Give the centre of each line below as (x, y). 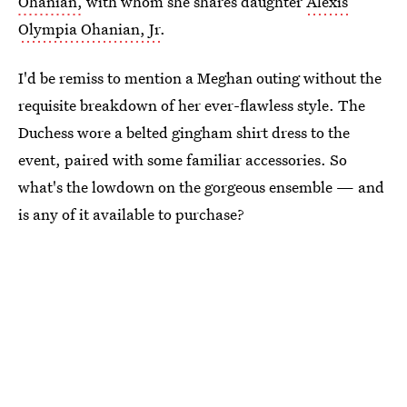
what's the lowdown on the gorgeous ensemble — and (201, 187)
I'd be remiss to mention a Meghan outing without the (200, 78)
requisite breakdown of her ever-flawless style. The (192, 105)
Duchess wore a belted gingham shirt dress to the (184, 132)
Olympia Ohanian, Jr (89, 29)
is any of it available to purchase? (131, 214)
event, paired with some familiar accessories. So (183, 159)
